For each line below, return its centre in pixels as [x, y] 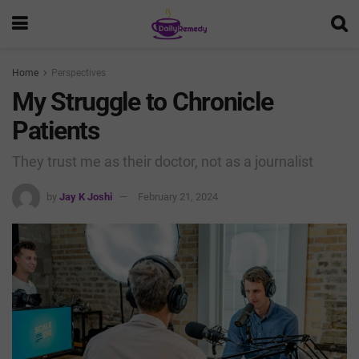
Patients [56, 131]
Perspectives [79, 73]
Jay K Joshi [86, 196]
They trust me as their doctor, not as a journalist [163, 161]
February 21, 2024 [178, 196]
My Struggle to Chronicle [143, 102]
